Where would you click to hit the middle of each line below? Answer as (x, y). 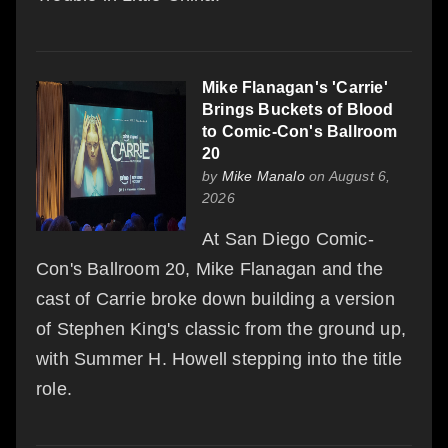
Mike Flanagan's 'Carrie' (295, 87)
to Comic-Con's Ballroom (300, 131)
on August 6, (347, 175)
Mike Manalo (263, 175)
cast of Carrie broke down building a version (215, 298)
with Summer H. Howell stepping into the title (219, 358)
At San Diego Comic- (288, 238)
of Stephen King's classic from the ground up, (221, 328)
